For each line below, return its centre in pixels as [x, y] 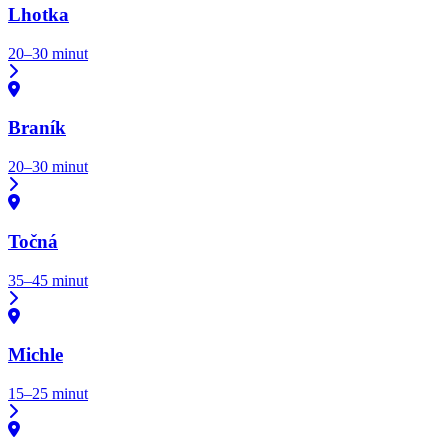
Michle [35, 355]
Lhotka [38, 15]
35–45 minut [48, 280]
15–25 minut [48, 394]
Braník [37, 128]
